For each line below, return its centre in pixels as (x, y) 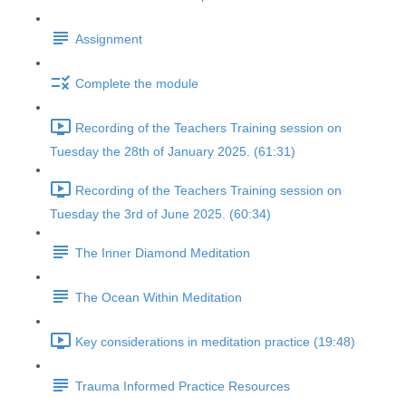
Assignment (109, 39)
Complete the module (137, 84)
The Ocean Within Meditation (159, 298)
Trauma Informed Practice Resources (183, 387)
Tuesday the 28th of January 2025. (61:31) (173, 151)
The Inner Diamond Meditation (163, 253)
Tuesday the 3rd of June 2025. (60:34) (160, 214)
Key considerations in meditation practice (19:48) (215, 342)
